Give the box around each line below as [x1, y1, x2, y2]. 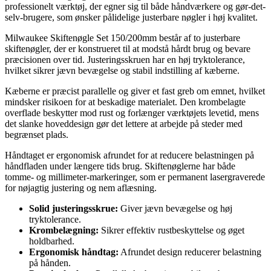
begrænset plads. [5, 129, 68, 140]
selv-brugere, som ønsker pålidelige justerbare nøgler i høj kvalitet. [5, 12, 258, 23]
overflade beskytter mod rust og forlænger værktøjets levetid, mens [5, 108, 259, 119]
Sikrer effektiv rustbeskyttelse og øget [99, 225, 244, 236]
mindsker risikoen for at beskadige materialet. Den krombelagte [5, 97, 246, 108]
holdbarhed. [29, 236, 74, 247]
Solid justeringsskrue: [29, 203, 118, 214]
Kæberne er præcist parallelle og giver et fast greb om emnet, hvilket [5, 86, 265, 97]
